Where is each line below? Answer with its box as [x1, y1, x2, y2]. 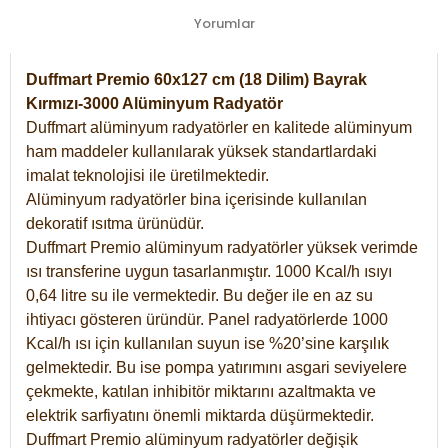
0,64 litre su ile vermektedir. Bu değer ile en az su [26, 286, 373, 304]
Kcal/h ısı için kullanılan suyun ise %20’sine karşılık [26, 334, 389, 352]
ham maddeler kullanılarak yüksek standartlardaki [26, 142, 377, 160]
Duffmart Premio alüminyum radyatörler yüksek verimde [26, 238, 418, 256]
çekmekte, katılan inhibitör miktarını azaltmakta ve [26, 382, 376, 400]
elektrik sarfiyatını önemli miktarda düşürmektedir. [26, 406, 374, 424]
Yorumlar [193, 13, 255, 33]
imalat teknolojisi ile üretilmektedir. [26, 166, 269, 184]
